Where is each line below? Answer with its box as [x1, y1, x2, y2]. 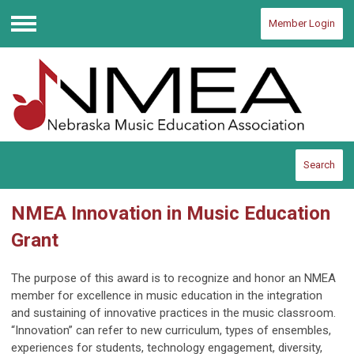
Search [303, 159, 335, 171]
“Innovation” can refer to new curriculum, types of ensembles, [11, 323, 331, 338]
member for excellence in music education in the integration [11, 288, 322, 303]
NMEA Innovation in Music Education [11, 202, 330, 225]
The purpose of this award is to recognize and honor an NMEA [11, 271, 336, 286]
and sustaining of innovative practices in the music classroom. [11, 306, 339, 321]
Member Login [269, 17, 335, 29]
